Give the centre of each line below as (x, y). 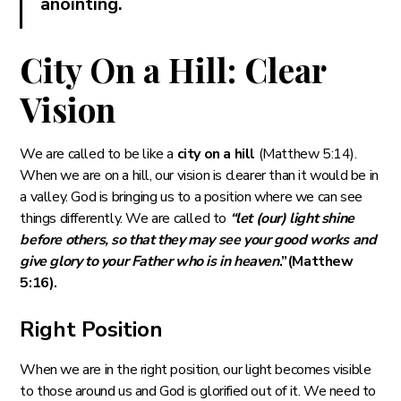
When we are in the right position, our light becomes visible (196, 369)
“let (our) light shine (292, 218)
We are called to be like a (98, 154)
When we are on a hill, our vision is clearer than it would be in (199, 175)
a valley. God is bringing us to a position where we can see (191, 196)
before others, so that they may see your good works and (198, 239)
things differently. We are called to (125, 218)
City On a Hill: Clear (173, 69)
